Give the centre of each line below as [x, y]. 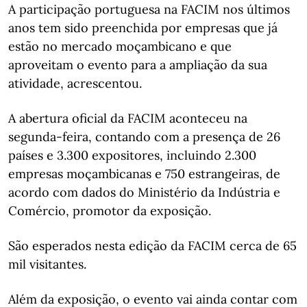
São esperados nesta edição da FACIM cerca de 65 [152, 245]
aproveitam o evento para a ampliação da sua [138, 64]
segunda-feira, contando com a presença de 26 [144, 136]
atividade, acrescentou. [75, 83]
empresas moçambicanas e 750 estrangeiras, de [144, 173]
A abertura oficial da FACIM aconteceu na [128, 118]
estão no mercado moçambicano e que [120, 46]
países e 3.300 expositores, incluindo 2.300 [132, 155]
